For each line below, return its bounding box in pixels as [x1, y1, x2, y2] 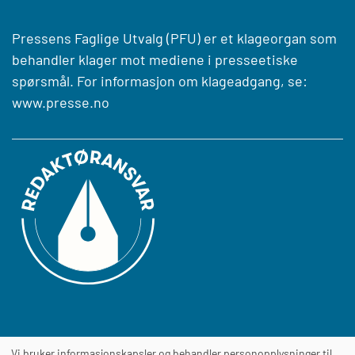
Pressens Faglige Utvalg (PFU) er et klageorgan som [12, 29, 337, 47]
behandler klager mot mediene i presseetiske [12, 50, 298, 68]
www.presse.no [12, 93, 109, 111]
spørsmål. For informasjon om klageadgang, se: [12, 71, 307, 90]
